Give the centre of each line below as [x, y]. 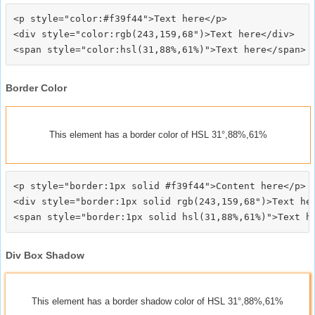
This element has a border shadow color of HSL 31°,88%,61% [157, 301]
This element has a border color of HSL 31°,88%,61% [158, 134]
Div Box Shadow [45, 255]
